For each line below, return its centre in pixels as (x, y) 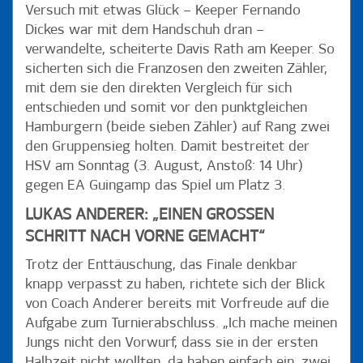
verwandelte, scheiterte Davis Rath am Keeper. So (180, 50)
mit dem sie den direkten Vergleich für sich (158, 89)
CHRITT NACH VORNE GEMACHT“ (142, 237)
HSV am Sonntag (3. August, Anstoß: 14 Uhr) (164, 167)
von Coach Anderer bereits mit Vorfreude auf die (177, 305)
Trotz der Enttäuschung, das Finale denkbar (161, 266)
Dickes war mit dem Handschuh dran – (145, 31)
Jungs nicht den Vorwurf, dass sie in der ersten (171, 344)
